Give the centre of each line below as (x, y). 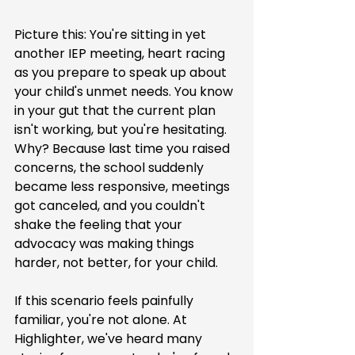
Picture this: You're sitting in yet (112, 34)
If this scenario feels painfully (105, 301)
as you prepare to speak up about (122, 73)
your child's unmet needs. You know (125, 92)
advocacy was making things (106, 244)
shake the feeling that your (100, 225)
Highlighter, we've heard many (110, 339)
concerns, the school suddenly (111, 168)
